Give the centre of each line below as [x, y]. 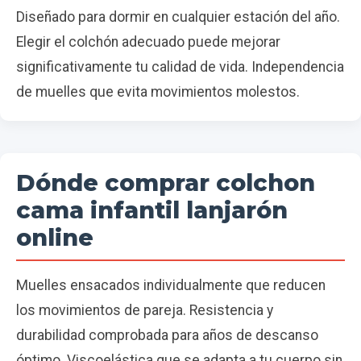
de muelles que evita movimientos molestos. [158, 91]
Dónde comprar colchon [166, 182]
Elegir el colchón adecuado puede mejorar [148, 41]
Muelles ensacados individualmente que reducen [171, 285]
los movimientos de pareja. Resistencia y [145, 310]
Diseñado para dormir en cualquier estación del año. [178, 17]
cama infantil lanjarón [152, 210]
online [55, 237]
